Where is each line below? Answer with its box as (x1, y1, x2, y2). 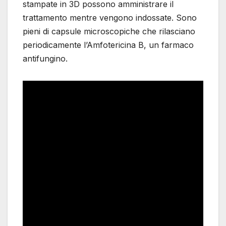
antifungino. (23, 53, 68, 64)
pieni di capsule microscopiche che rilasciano (23, 26, 195, 37)
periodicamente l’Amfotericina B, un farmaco (23, 40, 194, 50)
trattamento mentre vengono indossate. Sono (23, 13, 197, 23)
